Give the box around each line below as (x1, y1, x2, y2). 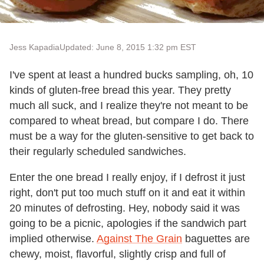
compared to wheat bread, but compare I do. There (9, 114, 249, 127)
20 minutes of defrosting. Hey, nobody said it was (9, 202, 240, 214)
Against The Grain (97, 232, 182, 245)
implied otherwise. (9, 232, 97, 245)
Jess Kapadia (9, 42, 60, 52)
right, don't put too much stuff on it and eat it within (9, 186, 245, 199)
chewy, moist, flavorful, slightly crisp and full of (9, 247, 226, 260)
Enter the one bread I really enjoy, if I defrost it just (9, 171, 245, 183)
